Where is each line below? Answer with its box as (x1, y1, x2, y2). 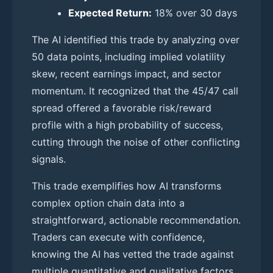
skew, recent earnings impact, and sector (32, 67, 221, 80)
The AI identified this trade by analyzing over (32, 33, 239, 46)
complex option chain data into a (32, 196, 185, 209)
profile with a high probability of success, (32, 118, 223, 131)
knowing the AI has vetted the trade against (32, 247, 234, 260)
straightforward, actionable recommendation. (32, 213, 241, 226)
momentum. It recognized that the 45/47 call (32, 84, 238, 97)
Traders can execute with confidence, (32, 230, 205, 243)
